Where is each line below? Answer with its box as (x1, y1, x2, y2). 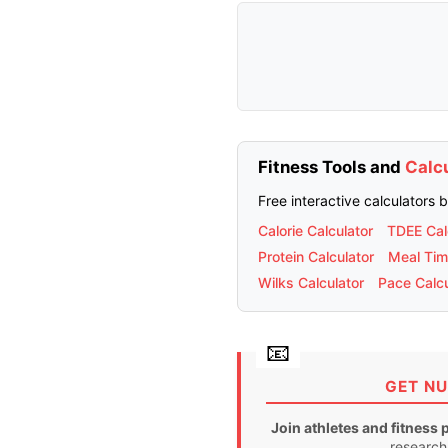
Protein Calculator (258, 247, 374, 265)
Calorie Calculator (258, 221, 373, 239)
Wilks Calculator (258, 273, 364, 291)
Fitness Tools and (258, 157, 405, 177)
